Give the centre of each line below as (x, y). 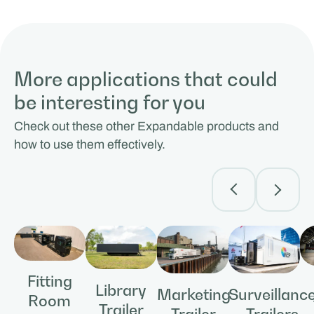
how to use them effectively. (89, 145)
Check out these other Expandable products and (146, 127)
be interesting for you (109, 102)
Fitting (49, 281)
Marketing (193, 294)
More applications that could (145, 78)
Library (121, 290)
